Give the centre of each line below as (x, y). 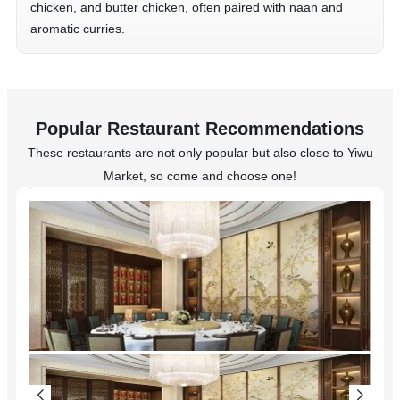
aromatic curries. (78, 29)
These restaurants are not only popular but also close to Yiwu (200, 153)
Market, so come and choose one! (200, 176)
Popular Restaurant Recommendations (200, 129)
